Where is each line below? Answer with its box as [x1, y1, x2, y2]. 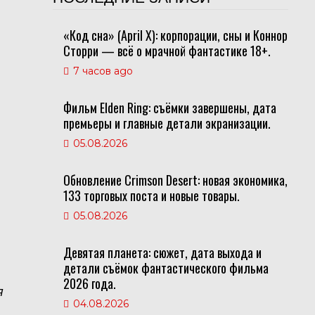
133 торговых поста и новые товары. [63, 186, 240, 205]
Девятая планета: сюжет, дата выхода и [63, 243, 262, 262]
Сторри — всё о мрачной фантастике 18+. [63, 41, 271, 60]
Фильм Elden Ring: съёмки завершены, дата [63, 98, 276, 117]
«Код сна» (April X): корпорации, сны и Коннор [63, 26, 288, 44]
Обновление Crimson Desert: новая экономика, [63, 171, 288, 189]
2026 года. [63, 274, 116, 292]
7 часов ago [72, 65, 133, 77]
